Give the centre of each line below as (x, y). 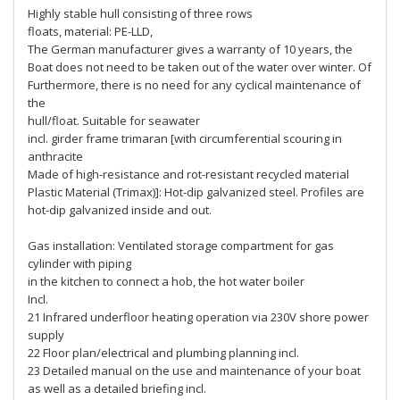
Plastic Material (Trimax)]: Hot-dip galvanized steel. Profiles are (196, 192)
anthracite (55, 156)
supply (46, 335)
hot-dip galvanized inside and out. (120, 210)
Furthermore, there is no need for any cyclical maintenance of (194, 85)
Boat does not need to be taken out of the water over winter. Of (200, 67)
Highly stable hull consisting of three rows (140, 13)
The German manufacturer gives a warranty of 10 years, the (190, 49)
